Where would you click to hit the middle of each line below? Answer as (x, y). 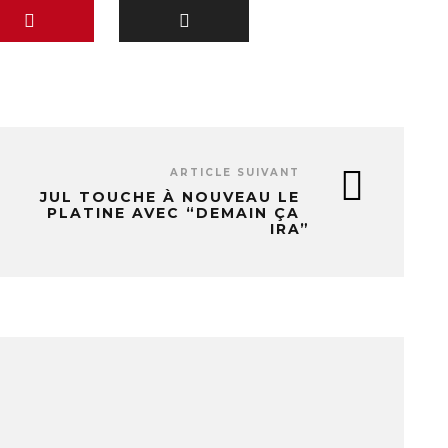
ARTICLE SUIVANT (235, 172)
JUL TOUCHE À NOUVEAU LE (170, 197)
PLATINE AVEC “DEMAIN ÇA (173, 213)
